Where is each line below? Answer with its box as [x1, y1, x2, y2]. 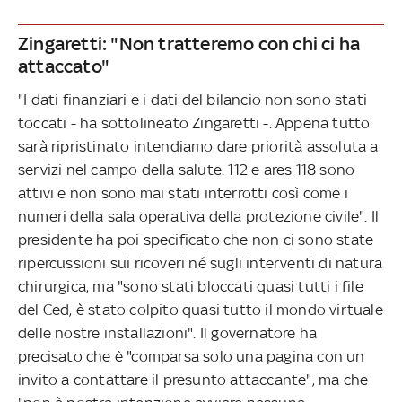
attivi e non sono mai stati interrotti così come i [18, 183, 349, 202]
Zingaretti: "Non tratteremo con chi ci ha [18, 31, 361, 55]
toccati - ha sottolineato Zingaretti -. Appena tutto [18, 113, 371, 132]
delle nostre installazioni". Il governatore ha [18, 323, 318, 342]
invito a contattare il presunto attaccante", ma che [18, 370, 369, 389]
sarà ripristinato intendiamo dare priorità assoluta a [18, 136, 379, 155]
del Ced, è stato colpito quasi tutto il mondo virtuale [18, 300, 383, 319]
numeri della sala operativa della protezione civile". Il [18, 206, 380, 225]
